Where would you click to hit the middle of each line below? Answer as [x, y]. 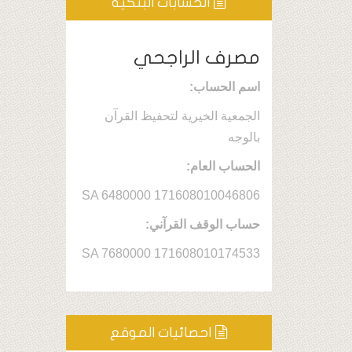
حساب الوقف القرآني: [203, 224]
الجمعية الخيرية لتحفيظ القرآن [182, 116]
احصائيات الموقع [161, 333]
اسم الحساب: [225, 87]
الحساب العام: [223, 166]
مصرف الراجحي [197, 58]
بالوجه [244, 137]
